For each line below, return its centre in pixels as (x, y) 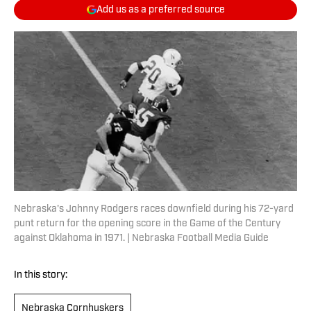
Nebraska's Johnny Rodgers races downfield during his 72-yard (154, 210)
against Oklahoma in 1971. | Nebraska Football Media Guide (141, 239)
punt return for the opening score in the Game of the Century (147, 224)
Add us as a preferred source (160, 10)
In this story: (41, 276)
